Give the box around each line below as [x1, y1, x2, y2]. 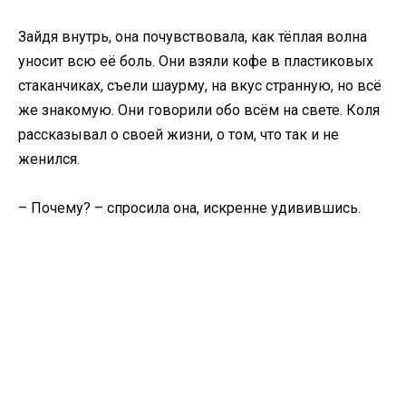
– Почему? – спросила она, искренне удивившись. [18, 199, 361, 217]
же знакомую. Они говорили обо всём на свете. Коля [18, 101, 380, 119]
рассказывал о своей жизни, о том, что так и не [18, 126, 339, 143]
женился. [18, 150, 80, 168]
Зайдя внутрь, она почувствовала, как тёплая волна [18, 28, 367, 45]
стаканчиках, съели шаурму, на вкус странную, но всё [18, 77, 382, 94]
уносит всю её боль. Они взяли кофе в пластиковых [18, 53, 373, 70]
